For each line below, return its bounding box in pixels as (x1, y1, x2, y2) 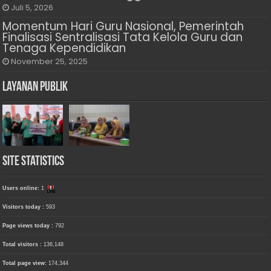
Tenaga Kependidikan (2, 40, 126, 57)
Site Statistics (2, 155, 65, 169)
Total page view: (2, 260, 49, 267)
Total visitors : (2, 241, 44, 248)
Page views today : (2, 223, 56, 229)
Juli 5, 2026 (11, 2, 54, 13)
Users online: (2, 185, 42, 192)
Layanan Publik (2, 80, 68, 95)
